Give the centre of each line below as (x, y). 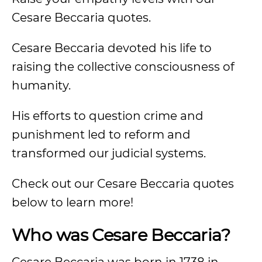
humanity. (43, 85)
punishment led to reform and (101, 135)
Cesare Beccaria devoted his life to (112, 48)
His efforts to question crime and (108, 116)
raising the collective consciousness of (123, 67)
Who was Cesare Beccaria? (121, 235)
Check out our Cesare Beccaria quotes (123, 184)
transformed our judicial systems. (110, 153)
